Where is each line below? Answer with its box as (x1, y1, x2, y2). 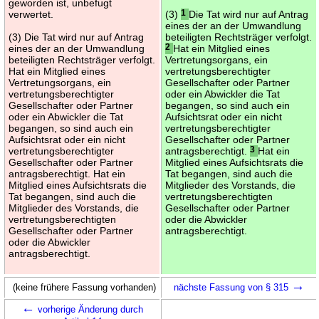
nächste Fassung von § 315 (173, 281, 291, 293)
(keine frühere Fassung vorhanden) (12, 281, 156, 293)
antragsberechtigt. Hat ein (9, 167, 126, 179)
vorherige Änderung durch (35, 303, 144, 315)
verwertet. (9, 8, 54, 20)
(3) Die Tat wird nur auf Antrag (9, 31, 145, 43)
